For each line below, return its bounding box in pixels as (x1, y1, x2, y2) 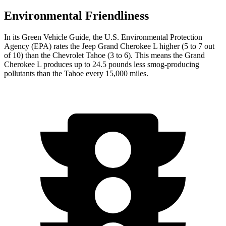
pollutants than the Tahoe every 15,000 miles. (4, 69, 148, 78)
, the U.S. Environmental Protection (89, 32, 202, 41)
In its (4, 32, 22, 41)
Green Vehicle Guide (22, 32, 89, 41)
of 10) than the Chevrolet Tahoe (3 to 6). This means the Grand (4, 50, 205, 60)
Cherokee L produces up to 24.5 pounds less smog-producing (4, 60, 199, 69)
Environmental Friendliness (4, 9, 149, 22)
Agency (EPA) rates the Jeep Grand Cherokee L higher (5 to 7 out (4, 41, 214, 50)
